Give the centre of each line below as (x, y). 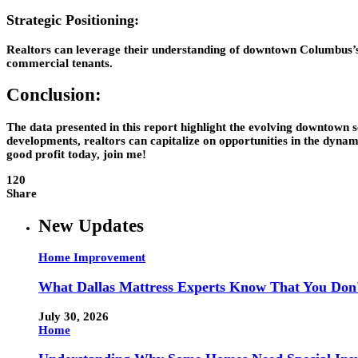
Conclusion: (54, 95)
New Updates (91, 225)
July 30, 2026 (74, 316)
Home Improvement (92, 258)
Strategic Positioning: (73, 20)
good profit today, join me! (76, 155)
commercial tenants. (60, 63)
